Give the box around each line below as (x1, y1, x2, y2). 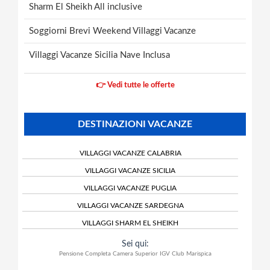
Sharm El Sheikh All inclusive (29, 2, 142, 11)
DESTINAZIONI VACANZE (78, 119, 192, 129)
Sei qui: (121, 239, 149, 248)
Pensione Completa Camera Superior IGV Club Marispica (58, 250, 212, 257)
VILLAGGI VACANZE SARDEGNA (77, 201, 184, 209)
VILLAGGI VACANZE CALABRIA (79, 149, 181, 157)
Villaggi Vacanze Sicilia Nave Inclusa (29, 50, 170, 60)
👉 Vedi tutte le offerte (95, 81, 175, 89)
